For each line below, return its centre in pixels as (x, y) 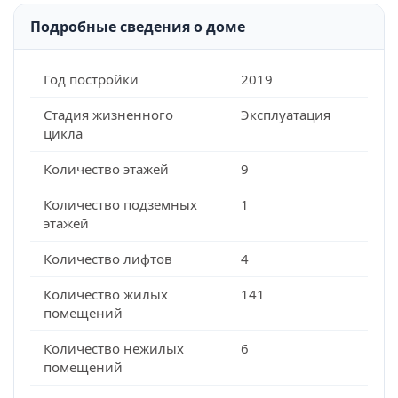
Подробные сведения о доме (138, 27)
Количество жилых (106, 294)
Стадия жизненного (108, 115)
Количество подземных (120, 204)
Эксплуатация (285, 115)
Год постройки (91, 79)
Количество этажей (106, 169)
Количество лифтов (108, 259)
